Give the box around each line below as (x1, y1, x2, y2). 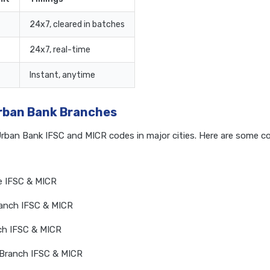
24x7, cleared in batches (30, 19, 125, 30)
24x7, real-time (30, 45, 90, 55)
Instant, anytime (30, 70, 95, 81)
